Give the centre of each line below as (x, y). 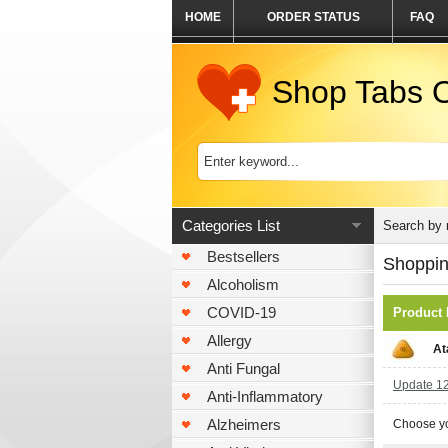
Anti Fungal (243, 368)
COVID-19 (241, 312)
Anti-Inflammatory (265, 396)
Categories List (231, 225)
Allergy (229, 340)
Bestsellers (243, 256)
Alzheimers (244, 424)
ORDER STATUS (313, 17)
